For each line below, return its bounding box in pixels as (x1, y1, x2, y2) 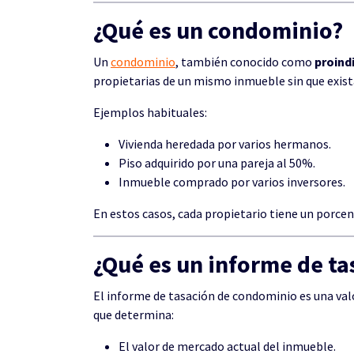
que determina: (93, 307, 174, 322)
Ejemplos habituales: (93, 104, 207, 120)
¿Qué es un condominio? (93, 15, 343, 45)
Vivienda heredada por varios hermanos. (119, 136, 331, 152)
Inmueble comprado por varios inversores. (119, 174, 345, 190)
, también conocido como (175, 54, 314, 70)
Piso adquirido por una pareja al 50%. (119, 155, 315, 171)
